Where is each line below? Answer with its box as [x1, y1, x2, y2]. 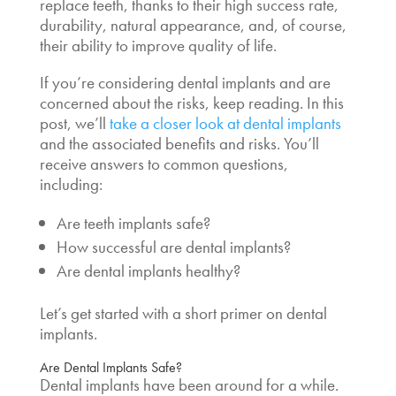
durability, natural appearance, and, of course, [39, 13, 346, 36]
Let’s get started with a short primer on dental [39, 301, 327, 324]
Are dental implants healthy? [56, 259, 240, 282]
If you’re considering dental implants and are [39, 71, 331, 94]
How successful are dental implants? [56, 235, 294, 258]
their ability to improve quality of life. [39, 34, 280, 57]
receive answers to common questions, [39, 152, 288, 175]
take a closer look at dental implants [109, 111, 341, 134]
